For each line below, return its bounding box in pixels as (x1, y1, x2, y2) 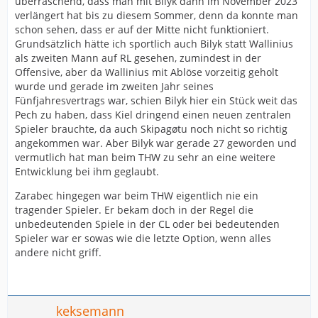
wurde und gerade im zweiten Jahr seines (15, 79, 214, 93)
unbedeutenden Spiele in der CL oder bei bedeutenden (15, 217, 280, 231)
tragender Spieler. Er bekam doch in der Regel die (15, 203, 253, 216)
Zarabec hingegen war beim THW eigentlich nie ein (15, 189, 258, 202)
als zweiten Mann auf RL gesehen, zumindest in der (15, 51, 261, 65)
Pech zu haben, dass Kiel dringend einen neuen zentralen (15, 108, 291, 121)
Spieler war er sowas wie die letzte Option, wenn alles (15, 231, 271, 245)
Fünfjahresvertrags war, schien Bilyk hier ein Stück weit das (15, 94, 297, 107)
